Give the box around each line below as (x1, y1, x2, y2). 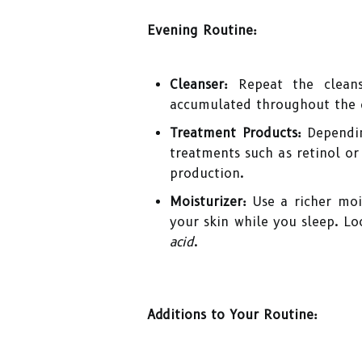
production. (170, 166, 244, 181)
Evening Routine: (147, 23, 257, 38)
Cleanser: (170, 77, 228, 92)
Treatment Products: (170, 125, 301, 141)
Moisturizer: (170, 194, 246, 209)
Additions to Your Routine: (147, 307, 318, 322)
